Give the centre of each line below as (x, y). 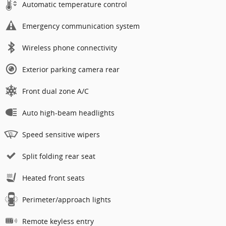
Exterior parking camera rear (71, 69)
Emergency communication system (81, 26)
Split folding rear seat (59, 156)
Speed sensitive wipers (61, 134)
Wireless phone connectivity (70, 47)
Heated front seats (53, 178)
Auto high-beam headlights (68, 112)
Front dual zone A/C (55, 91)
